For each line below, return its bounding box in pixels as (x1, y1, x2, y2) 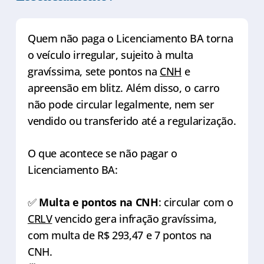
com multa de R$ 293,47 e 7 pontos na (27, 227, 212, 242)
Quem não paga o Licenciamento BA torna (27, 31, 233, 45)
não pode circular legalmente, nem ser (27, 97, 214, 111)
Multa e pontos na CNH (39, 194, 159, 209)
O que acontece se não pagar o (27, 146, 177, 160)
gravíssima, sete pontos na (27, 64, 160, 78)
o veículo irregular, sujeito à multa (27, 47, 193, 62)
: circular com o (158, 194, 233, 209)
